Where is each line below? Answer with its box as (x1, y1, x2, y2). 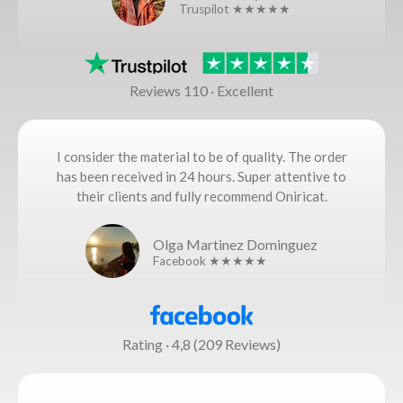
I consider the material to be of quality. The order (56, 148, 347, 165)
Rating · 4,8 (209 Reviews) (122, 335, 281, 353)
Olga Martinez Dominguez (153, 235, 318, 253)
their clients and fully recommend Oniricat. (76, 187, 327, 204)
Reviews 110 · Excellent (130, 81, 273, 99)
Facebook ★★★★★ (153, 253, 267, 268)
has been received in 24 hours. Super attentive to (57, 167, 346, 184)
